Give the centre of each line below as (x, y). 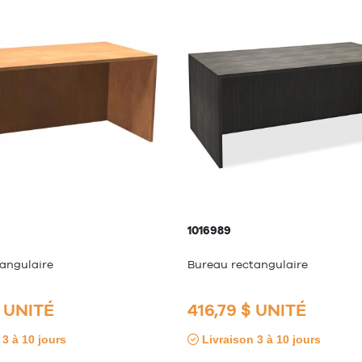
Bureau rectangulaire (248, 264)
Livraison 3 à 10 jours (260, 340)
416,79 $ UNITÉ (247, 310)
